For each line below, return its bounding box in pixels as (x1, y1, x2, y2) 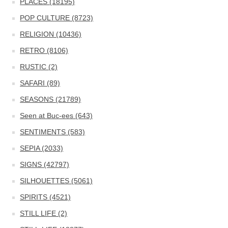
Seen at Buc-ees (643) (20, 111, 93, 120)
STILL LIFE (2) (20, 209, 68, 217)
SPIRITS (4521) (20, 193, 71, 201)
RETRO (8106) (20, 46, 69, 54)
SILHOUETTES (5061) (20, 177, 93, 185)
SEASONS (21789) (20, 95, 81, 103)
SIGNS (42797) (20, 160, 70, 168)
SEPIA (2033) (20, 144, 64, 152)
